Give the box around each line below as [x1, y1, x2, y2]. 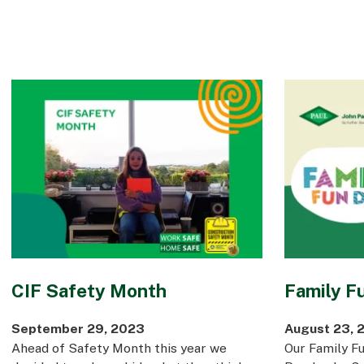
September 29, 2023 [11, 321, 145, 336]
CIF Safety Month [11, 280, 167, 301]
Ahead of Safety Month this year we [11, 340, 227, 356]
